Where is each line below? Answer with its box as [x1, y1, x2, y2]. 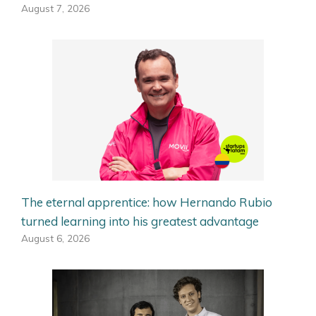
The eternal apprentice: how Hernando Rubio [21, 194, 272, 209]
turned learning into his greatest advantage [21, 213, 259, 229]
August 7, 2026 [21, 1, 90, 14]
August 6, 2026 [21, 231, 90, 244]
